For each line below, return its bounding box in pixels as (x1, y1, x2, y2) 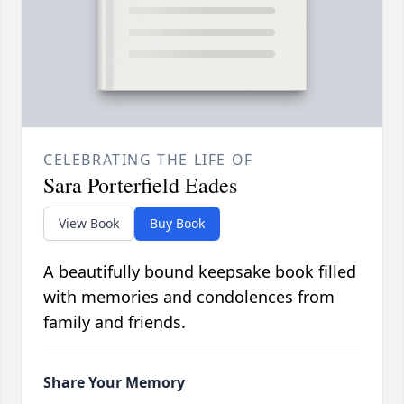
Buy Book (150, 215, 205, 233)
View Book (59, 215, 119, 233)
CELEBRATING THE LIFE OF (43, 150, 253, 170)
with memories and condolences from (43, 286, 335, 308)
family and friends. (43, 311, 186, 334)
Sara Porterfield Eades (43, 170, 237, 200)
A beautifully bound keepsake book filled (43, 261, 356, 283)
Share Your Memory (43, 372, 185, 393)
